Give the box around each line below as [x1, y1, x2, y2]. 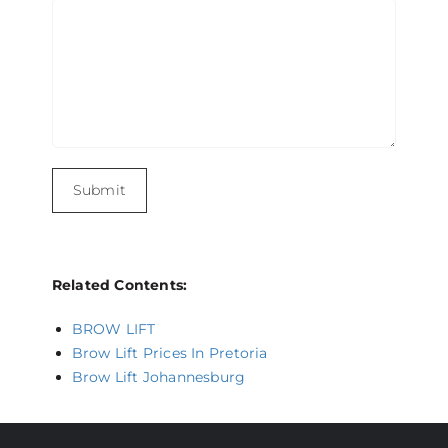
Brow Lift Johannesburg [71, 368, 246, 387]
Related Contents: [51, 276, 188, 295]
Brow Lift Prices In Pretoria [71, 344, 268, 363]
